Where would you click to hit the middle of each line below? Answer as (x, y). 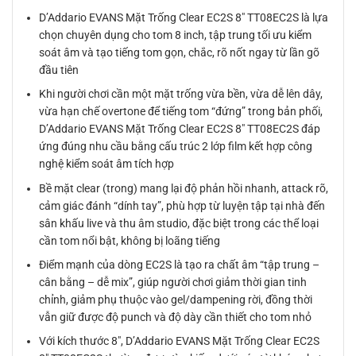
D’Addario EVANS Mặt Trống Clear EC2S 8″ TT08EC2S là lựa (184, 17)
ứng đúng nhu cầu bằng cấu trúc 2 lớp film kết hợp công (176, 147)
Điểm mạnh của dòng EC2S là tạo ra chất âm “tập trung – (180, 265)
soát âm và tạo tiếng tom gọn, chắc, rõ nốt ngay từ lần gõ (180, 52)
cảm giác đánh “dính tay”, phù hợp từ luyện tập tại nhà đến (182, 205)
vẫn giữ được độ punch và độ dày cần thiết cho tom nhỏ (176, 317)
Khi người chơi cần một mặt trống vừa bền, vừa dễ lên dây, (181, 94)
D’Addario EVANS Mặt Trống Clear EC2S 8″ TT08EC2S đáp (180, 129)
